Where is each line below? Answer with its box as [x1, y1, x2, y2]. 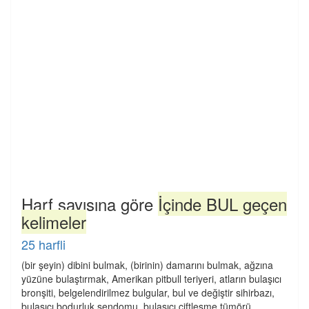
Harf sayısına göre [21, 192, 158, 216]
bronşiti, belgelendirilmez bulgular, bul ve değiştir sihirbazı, [21, 286, 275, 299]
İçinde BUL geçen [158, 192, 287, 216]
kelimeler [21, 210, 86, 234]
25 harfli [21, 235, 66, 253]
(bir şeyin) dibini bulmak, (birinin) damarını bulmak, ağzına [21, 258, 273, 272]
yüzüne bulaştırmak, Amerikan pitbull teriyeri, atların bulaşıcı [21, 272, 281, 286]
